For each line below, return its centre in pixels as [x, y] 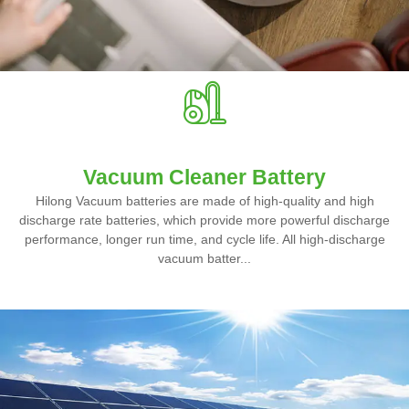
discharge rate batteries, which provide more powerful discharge [204, 220]
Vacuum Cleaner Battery [204, 177]
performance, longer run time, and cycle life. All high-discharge [204, 239]
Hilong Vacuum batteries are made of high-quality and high [204, 200]
